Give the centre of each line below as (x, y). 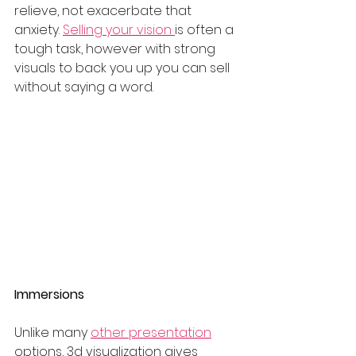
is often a (206, 30)
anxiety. (39, 30)
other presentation (151, 333)
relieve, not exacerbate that (104, 11)
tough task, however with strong (116, 49)
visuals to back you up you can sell (124, 68)
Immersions (51, 294)
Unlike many (52, 333)
